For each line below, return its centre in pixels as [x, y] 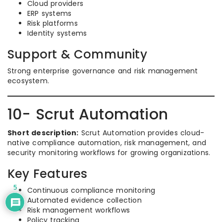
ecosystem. [28, 81]
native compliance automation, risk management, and [107, 143]
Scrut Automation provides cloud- [141, 133]
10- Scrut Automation [88, 114]
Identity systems [57, 33]
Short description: [43, 133]
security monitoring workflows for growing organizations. [109, 153]
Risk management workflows [79, 210]
